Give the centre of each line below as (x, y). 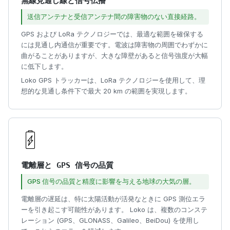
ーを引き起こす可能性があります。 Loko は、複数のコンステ (114, 209)
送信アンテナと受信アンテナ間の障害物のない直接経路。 (114, 17)
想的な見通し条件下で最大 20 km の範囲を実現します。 (106, 91)
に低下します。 (44, 66)
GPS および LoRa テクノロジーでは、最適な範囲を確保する (112, 34)
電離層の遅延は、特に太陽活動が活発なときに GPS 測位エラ (113, 198)
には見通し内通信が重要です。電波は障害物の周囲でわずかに (114, 44)
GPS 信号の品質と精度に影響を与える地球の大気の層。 (111, 181)
